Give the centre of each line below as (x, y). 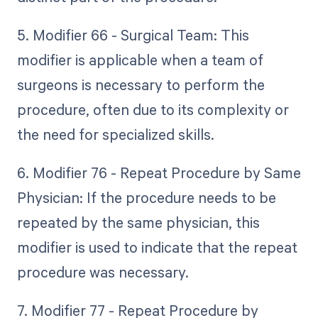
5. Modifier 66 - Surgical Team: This (133, 35)
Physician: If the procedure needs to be (146, 198)
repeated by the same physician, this (138, 223)
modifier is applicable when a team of (140, 60)
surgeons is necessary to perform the (141, 85)
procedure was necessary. (103, 272)
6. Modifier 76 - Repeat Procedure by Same (159, 173)
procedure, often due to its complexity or (153, 110)
